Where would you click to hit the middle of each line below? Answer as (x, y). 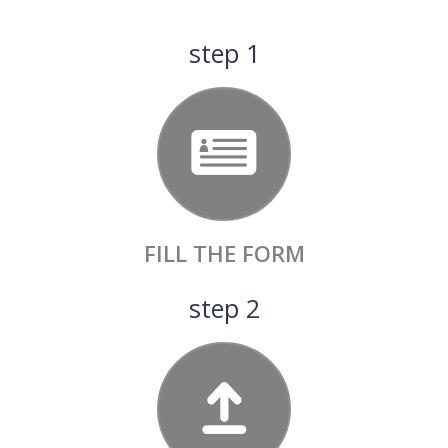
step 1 (224, 52)
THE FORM (248, 252)
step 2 (224, 307)
